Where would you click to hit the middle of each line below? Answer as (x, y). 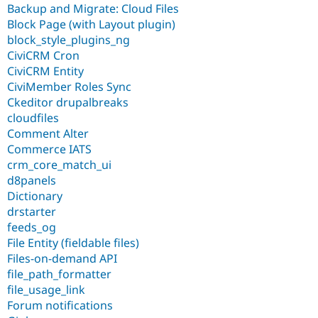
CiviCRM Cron (43, 55)
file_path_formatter (59, 274)
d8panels (32, 180)
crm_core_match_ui (59, 164)
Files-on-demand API (62, 258)
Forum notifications (60, 305)
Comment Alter (48, 133)
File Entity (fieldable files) (73, 242)
